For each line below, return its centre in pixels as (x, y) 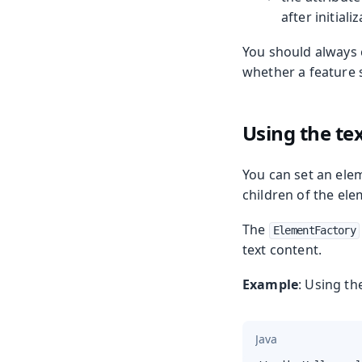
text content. (282, 250)
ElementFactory (314, 231)
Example (271, 285)
